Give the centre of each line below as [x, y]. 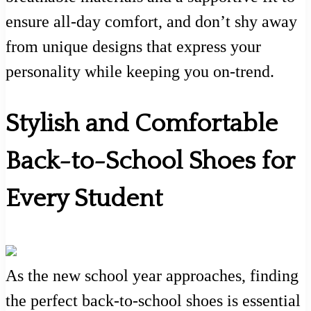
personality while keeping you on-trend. [140, 72]
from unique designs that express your [133, 47]
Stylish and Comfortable [142, 124]
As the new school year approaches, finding [152, 276]
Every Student [84, 199]
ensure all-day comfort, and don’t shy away [151, 22]
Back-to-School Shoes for [150, 161]
